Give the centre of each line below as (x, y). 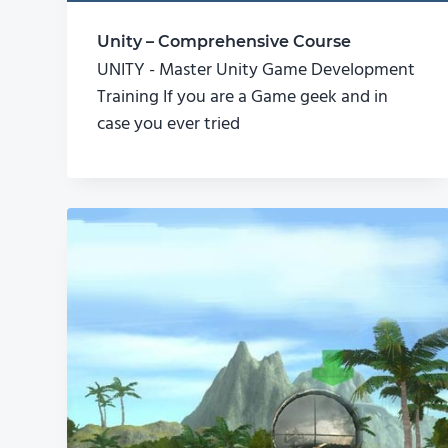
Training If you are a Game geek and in (243, 98)
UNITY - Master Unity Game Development (256, 71)
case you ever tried (169, 125)
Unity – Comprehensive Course (224, 42)
